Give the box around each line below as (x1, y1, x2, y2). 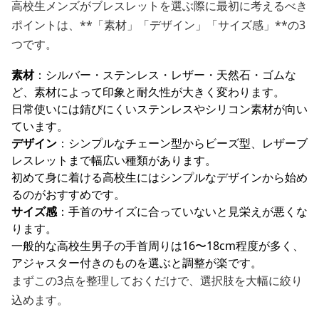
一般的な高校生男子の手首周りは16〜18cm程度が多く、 (11, 238, 304, 253)
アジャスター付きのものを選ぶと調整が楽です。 (11, 255, 262, 271)
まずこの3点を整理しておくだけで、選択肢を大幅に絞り (11, 273, 303, 288)
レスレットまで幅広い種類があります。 (11, 152, 216, 168)
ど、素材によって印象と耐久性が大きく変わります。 (11, 84, 285, 100)
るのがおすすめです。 (11, 187, 125, 202)
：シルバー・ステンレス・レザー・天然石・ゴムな (34, 67, 296, 83)
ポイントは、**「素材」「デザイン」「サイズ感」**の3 (11, 17, 305, 33)
